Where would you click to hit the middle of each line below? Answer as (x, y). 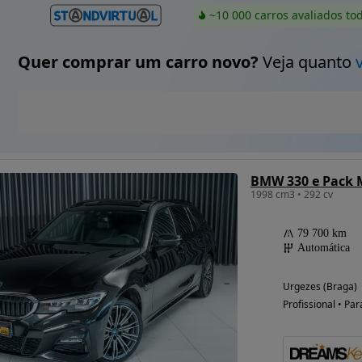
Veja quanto (307, 62)
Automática (323, 248)
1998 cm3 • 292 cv (291, 194)
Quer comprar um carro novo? (138, 62)
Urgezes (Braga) (320, 286)
